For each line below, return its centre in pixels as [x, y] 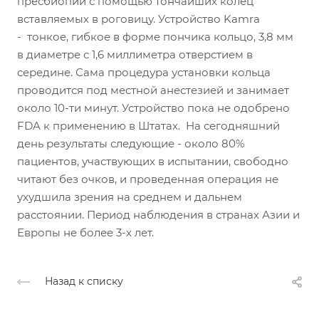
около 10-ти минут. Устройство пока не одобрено [153, 108]
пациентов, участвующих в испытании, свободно [153, 161]
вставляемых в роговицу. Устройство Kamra [138, 19]
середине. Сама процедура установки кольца [144, 72]
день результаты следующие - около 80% [131, 143]
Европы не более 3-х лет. [85, 232]
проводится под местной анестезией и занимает [153, 90]
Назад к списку [84, 282]
